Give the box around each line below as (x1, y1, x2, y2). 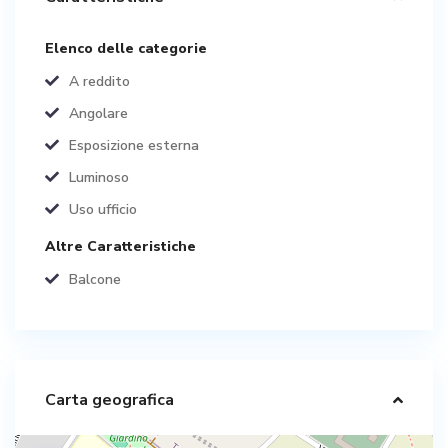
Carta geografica (45, 388, 174, 411)
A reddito (69, 71, 130, 91)
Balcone (69, 269, 121, 289)
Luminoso (69, 167, 129, 187)
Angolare (69, 103, 128, 123)
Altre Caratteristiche (45, 236, 196, 256)
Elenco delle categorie (45, 38, 207, 58)
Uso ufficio (69, 199, 137, 219)
